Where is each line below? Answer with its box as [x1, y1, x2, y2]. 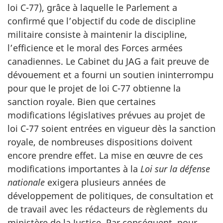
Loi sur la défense [140, 162, 210, 175]
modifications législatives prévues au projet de [7, 109, 205, 121]
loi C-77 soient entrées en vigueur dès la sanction [7, 122, 216, 134]
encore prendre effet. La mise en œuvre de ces [7, 149, 203, 161]
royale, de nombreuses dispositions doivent [7, 135, 193, 148]
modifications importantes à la [7, 162, 140, 175]
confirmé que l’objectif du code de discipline [7, 14, 196, 27]
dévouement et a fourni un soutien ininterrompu [7, 68, 214, 81]
